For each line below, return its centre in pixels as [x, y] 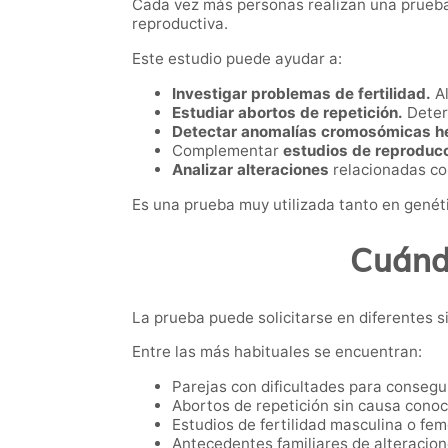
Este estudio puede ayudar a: [237, 58]
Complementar [225, 150]
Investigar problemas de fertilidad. [301, 93]
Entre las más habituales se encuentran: [277, 351]
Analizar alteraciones [252, 169]
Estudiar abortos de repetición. [287, 112]
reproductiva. [180, 24]
